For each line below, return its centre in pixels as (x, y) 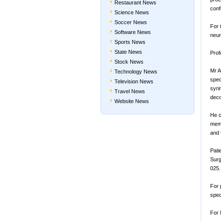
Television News (134, 81)
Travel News (130, 91)
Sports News (130, 42)
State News (128, 52)
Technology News (136, 72)
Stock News (129, 62)
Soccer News (131, 22)
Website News (132, 101)
